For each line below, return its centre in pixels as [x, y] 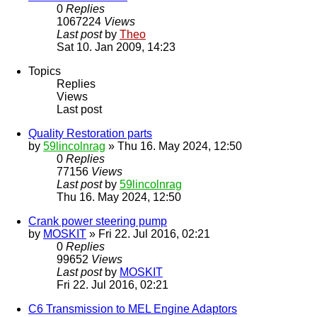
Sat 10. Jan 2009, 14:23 [116, 47]
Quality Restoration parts [90, 134]
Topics [45, 71]
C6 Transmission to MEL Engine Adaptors [133, 309]
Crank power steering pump [98, 221]
